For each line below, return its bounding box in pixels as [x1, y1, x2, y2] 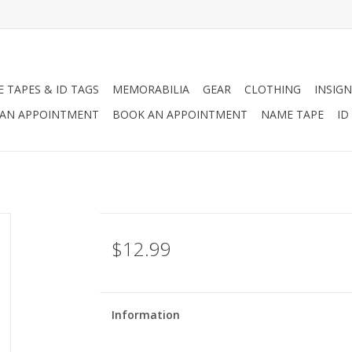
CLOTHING [244, 82, 301, 97]
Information [111, 307, 180, 322]
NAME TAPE [261, 107, 324, 122]
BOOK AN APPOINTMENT [112, 107, 247, 122]
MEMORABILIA [112, 82, 189, 97]
